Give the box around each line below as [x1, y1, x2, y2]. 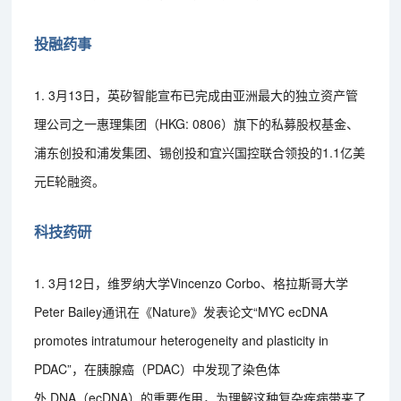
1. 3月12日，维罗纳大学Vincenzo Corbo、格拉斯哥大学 [34, 273, 349, 292]
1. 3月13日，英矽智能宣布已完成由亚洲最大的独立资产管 [34, 85, 359, 104]
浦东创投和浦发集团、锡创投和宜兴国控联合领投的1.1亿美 [34, 142, 366, 161]
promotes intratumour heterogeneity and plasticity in [34, 330, 329, 349]
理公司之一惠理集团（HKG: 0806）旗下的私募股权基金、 [34, 114, 360, 132]
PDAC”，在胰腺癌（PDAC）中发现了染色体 [34, 359, 281, 378]
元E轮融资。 [34, 171, 106, 190]
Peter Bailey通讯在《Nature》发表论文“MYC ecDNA [34, 302, 328, 320]
